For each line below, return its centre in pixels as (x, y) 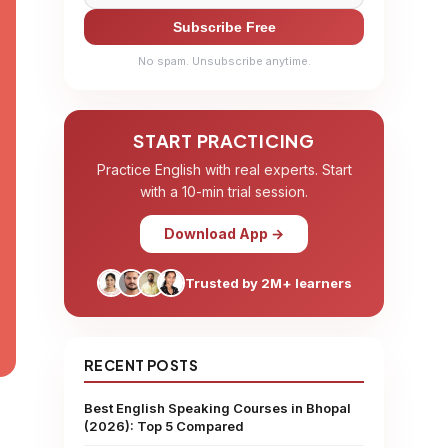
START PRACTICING (224, 140)
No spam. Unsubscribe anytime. (224, 61)
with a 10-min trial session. (224, 191)
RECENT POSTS (141, 365)
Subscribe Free (224, 27)
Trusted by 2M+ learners (268, 283)
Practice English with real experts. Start (224, 169)
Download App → (224, 233)
